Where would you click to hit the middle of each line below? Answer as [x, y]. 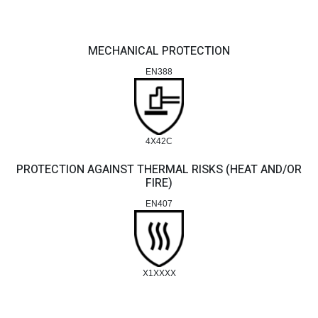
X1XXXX [159, 273]
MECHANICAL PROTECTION [159, 51]
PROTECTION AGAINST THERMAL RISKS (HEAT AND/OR [159, 169]
